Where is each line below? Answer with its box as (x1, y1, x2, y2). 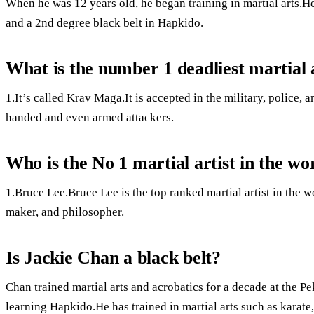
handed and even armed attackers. (6, 110, 174, 124)
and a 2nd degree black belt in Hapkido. (6, 15, 203, 29)
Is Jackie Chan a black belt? (6, 247, 221, 268)
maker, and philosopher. (6, 205, 124, 219)
